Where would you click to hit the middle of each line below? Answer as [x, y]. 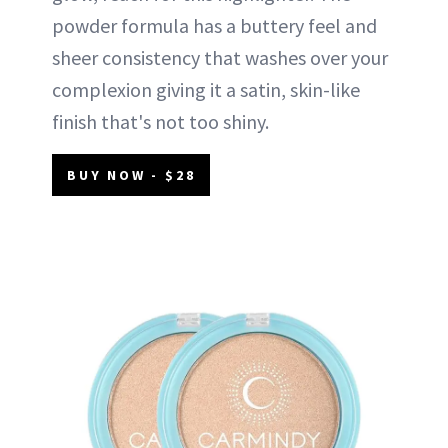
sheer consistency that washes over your [220, 57]
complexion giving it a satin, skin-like [206, 89]
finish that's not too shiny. [160, 121]
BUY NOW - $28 [131, 174]
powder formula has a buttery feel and [214, 25]
